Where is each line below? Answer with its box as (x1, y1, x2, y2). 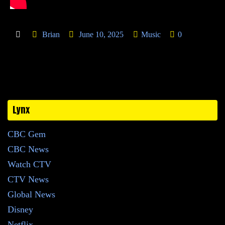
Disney (8, 204, 33, 215)
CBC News (8, 144, 49, 155)
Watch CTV (8, 159, 51, 170)
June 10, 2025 (79, 30, 124, 40)
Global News (8, 189, 55, 200)
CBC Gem (8, 129, 46, 140)
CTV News (8, 174, 49, 185)
